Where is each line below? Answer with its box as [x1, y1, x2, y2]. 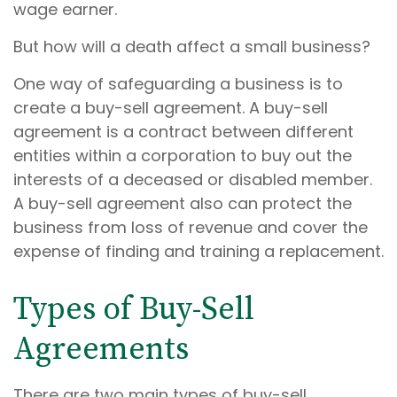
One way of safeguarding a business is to [13, 73, 343, 95]
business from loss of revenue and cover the [13, 216, 368, 238]
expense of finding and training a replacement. [13, 240, 384, 262]
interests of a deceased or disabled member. [13, 168, 372, 191]
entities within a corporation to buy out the [13, 144, 352, 167]
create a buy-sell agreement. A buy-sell [13, 97, 328, 119]
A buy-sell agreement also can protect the [13, 192, 352, 214]
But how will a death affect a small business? [13, 35, 370, 58]
